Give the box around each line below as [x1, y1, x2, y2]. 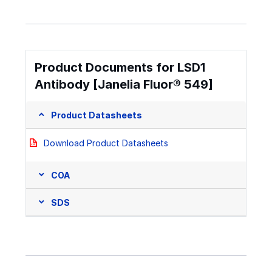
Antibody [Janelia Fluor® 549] [35, 77, 213, 92]
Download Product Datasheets [44, 138, 168, 149]
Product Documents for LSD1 [35, 60, 205, 75]
